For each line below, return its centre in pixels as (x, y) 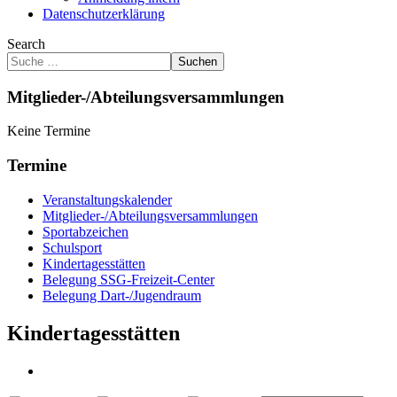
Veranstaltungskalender (107, 199)
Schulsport (72, 247)
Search (26, 44)
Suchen (198, 62)
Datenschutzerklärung (104, 14)
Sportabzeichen (86, 231)
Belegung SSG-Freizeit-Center (128, 279)
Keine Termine (49, 131)
